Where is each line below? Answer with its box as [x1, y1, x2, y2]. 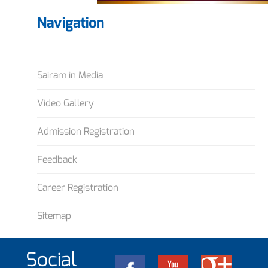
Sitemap [37, 209, 72, 222]
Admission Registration [37, 124, 135, 138]
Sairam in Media [37, 68, 103, 81]
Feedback [37, 153, 78, 166]
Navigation [37, 13, 105, 32]
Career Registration [37, 181, 119, 194]
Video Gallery [37, 96, 95, 109]
